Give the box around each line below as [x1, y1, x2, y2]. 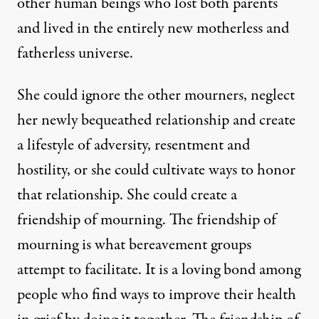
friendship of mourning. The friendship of [17, 208, 276, 231]
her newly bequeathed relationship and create [17, 108, 296, 132]
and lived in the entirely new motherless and [17, 16, 289, 40]
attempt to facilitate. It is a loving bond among [17, 258, 300, 281]
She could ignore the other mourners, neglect [17, 83, 295, 107]
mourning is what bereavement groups [17, 233, 251, 256]
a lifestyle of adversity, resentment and [17, 133, 250, 157]
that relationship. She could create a [17, 183, 237, 206]
